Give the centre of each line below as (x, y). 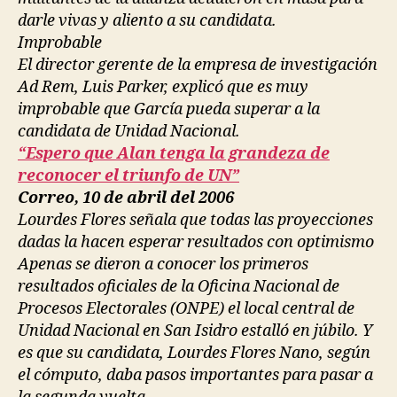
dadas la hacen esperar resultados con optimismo (196, 242)
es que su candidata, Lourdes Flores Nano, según (194, 353)
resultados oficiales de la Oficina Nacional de (179, 286)
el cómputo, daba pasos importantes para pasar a (195, 375)
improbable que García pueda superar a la (169, 109)
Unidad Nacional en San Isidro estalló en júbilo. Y (195, 331)
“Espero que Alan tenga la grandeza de (174, 153)
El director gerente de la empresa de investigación (198, 65)
